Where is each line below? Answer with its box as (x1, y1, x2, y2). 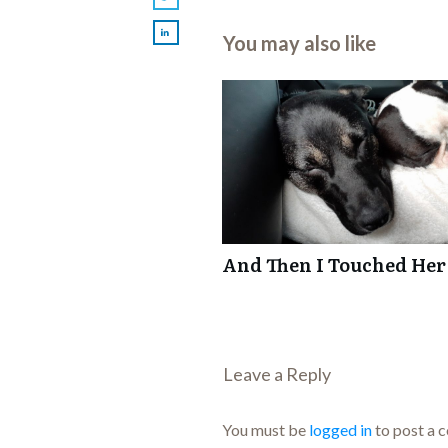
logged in (309, 420, 372, 440)
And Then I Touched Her (222, 251, 446, 279)
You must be (222, 420, 309, 440)
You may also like (223, 31, 376, 56)
